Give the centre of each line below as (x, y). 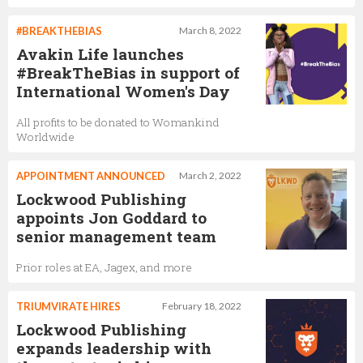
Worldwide (45, 137)
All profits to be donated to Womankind (118, 122)
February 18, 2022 (202, 305)
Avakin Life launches (100, 53)
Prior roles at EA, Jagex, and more (104, 267)
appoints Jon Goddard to (111, 217)
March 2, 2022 (210, 175)
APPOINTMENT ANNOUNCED (91, 175)
